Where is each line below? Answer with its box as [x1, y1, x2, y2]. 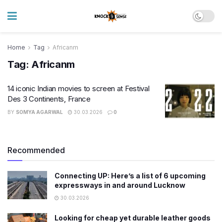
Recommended [7, 145, 65, 155]
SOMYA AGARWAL [16, 109, 63, 115]
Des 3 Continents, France [7, 94, 91, 104]
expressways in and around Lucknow [55, 180, 185, 189]
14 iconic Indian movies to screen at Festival [7, 84, 150, 93]
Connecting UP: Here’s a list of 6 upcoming [55, 171, 206, 180]
